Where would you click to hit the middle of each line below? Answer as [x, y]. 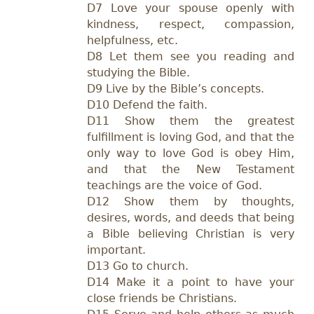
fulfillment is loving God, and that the [191, 137]
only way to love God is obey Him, [191, 153]
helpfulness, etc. [132, 40]
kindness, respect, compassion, [191, 24]
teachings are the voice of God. [175, 185]
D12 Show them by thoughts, [191, 201]
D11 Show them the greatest [191, 121]
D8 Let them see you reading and [191, 56]
